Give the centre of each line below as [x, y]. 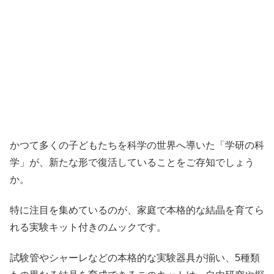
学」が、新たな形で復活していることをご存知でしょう [132, 162]
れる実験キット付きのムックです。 [88, 228]
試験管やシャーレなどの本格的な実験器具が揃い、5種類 [135, 258]
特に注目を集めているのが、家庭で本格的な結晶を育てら [137, 210]
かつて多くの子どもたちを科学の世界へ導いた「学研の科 [137, 145]
